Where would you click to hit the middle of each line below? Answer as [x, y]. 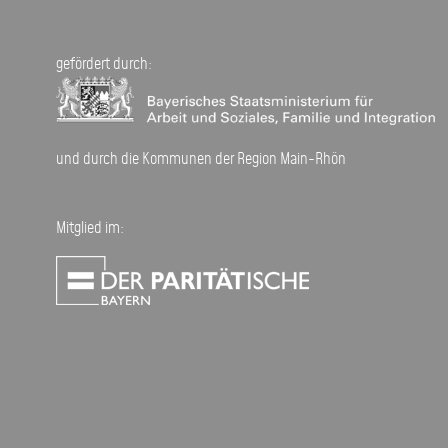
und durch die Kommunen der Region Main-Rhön [200, 160]
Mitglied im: [89, 229]
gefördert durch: [103, 64]
